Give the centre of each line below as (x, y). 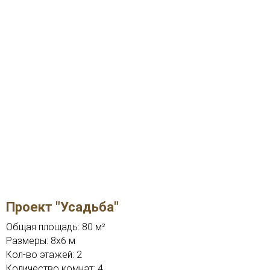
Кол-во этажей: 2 (44, 255)
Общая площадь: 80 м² (56, 227)
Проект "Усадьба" (62, 207)
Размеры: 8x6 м (41, 241)
